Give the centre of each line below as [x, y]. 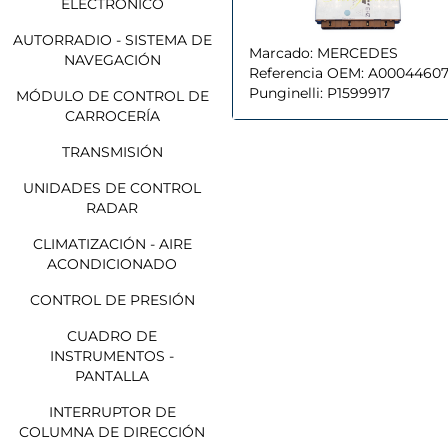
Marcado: [281, 52]
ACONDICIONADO [112, 263]
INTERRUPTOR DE [112, 411]
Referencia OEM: [306, 72]
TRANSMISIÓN [112, 151]
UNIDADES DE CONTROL [112, 187]
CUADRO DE [112, 335]
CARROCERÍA [112, 115]
